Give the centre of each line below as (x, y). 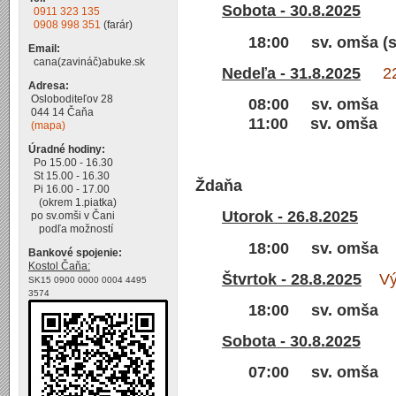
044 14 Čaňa (61, 112)
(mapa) (48, 126)
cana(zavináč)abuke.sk (87, 62)
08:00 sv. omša (313, 104)
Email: (44, 49)
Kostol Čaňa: (59, 266)
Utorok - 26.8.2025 (290, 217)
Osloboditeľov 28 (71, 99)
